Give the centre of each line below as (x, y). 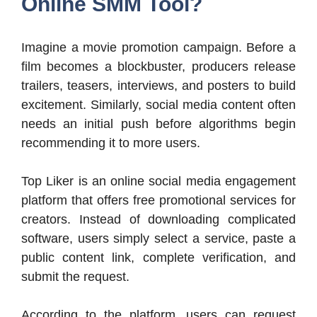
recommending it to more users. (111, 143)
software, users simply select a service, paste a (158, 239)
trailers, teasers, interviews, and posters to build (158, 86)
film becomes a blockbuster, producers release (158, 67)
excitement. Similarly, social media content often (158, 105)
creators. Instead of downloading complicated (158, 220)
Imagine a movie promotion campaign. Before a (158, 48)
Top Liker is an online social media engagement (158, 181)
